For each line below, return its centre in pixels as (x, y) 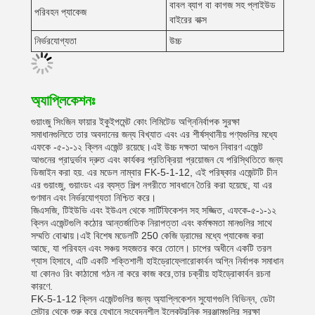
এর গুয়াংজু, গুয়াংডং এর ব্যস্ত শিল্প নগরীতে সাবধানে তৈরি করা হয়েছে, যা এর (152, 185)
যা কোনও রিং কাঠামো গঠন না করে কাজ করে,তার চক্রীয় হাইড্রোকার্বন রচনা (151, 274)
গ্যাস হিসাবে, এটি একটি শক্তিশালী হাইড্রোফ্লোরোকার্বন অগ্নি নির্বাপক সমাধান (157, 261)
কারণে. (42, 286)
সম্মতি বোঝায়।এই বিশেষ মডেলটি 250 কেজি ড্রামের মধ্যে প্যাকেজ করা (147, 236)
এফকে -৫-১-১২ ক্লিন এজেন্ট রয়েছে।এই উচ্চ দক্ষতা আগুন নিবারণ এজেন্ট (147, 147)
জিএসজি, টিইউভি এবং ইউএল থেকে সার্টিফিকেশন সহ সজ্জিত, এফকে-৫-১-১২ (154, 210)
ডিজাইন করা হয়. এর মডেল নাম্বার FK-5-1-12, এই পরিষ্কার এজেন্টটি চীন (154, 172)
